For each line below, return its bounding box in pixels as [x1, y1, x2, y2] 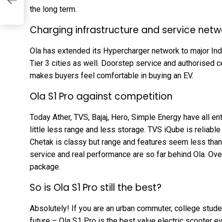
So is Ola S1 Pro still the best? [30, 181, 162, 194]
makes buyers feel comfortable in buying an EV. [30, 71, 193, 80]
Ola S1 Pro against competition [30, 90, 172, 103]
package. [30, 162, 60, 171]
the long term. [30, 4, 77, 14]
